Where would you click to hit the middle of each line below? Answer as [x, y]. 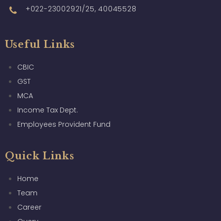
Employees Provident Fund [64, 125]
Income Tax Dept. [47, 110]
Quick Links [39, 156]
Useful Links [40, 45]
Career [29, 207]
